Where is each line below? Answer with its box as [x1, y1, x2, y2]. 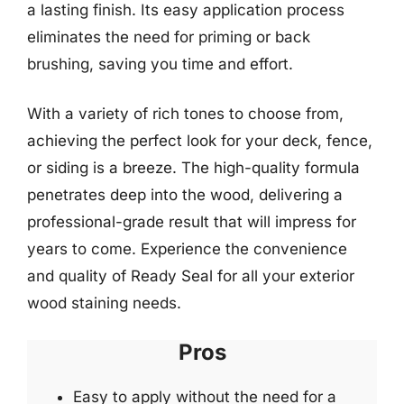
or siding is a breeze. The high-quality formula [27, 159, 360, 177]
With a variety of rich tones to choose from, [27, 105, 344, 123]
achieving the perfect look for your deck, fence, [27, 132, 372, 150]
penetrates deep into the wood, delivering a [27, 186, 343, 204]
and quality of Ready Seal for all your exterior [27, 267, 354, 285]
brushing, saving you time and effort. [27, 54, 293, 73]
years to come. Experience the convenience [27, 240, 347, 258]
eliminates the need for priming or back [27, 27, 310, 46]
